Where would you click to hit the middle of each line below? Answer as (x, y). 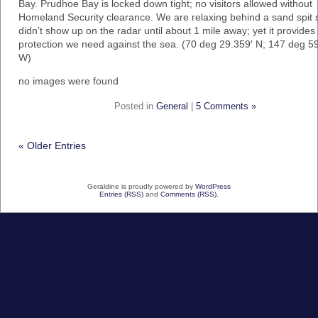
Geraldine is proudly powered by (141, 186)
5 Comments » (226, 106)
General (172, 106)
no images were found (68, 81)
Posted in (135, 106)
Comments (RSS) (188, 194)
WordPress (213, 186)
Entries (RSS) (121, 194)
